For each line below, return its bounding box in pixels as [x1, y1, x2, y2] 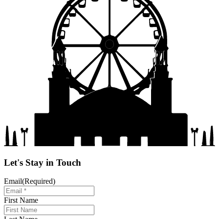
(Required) [22, 177, 55, 186]
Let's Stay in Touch [4, 157, 81, 168]
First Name [4, 196, 38, 205]
